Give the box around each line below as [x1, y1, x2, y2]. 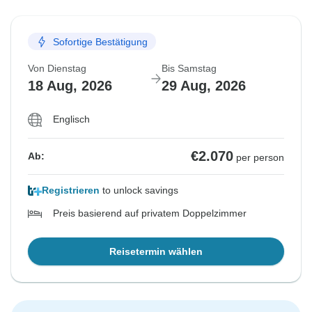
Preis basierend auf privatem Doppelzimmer [53, 208, 247, 219]
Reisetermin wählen [109, 246, 203, 258]
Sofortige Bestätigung [53, 36, 148, 47]
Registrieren [42, 185, 100, 196]
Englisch [53, 114, 90, 125]
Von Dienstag [28, 63, 86, 75]
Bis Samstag [162, 63, 217, 75]
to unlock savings [100, 185, 178, 196]
